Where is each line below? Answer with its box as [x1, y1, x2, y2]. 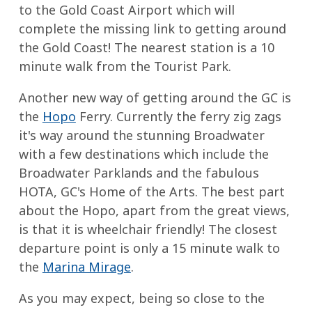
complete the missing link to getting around [18, 20, 286, 38]
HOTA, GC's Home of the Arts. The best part [18, 183, 285, 201]
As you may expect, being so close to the [18, 290, 265, 307]
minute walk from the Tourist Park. [18, 58, 231, 75]
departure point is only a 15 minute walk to [18, 240, 280, 257]
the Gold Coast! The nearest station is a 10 [18, 39, 274, 56]
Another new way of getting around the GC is [18, 89, 291, 107]
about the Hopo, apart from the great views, [18, 202, 290, 219]
